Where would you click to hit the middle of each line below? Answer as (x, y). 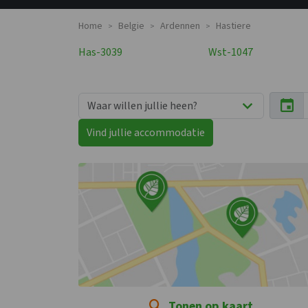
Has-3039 (100, 53)
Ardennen (180, 26)
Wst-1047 (230, 53)
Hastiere (233, 26)
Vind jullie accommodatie (146, 133)
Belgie (131, 26)
